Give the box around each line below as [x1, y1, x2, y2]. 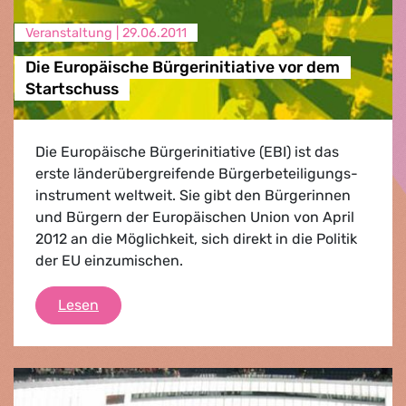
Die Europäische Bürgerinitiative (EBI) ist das [35, 142, 339, 160]
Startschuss [24, 80, 119, 99]
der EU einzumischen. [35, 251, 183, 269]
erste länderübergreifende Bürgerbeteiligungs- [35, 164, 358, 182]
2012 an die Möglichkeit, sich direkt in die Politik [35, 229, 357, 247]
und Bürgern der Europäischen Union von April [35, 208, 354, 226]
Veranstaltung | [24, 24, 122, 41]
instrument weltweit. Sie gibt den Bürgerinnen [35, 186, 351, 204]
